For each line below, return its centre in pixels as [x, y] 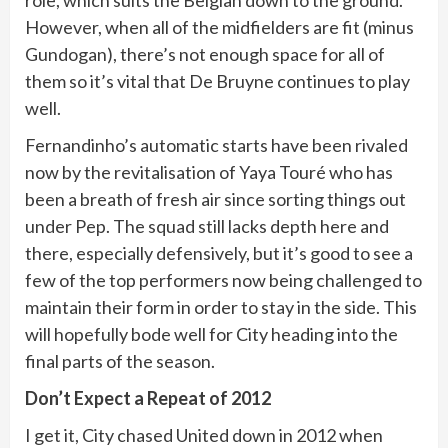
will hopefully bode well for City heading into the [211, 333]
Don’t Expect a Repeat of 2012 [148, 397]
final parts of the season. [120, 360]
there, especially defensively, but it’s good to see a [219, 252]
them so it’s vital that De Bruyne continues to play [217, 80]
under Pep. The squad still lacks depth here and [207, 225]
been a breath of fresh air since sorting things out [215, 198]
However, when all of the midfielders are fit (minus [219, 26]
